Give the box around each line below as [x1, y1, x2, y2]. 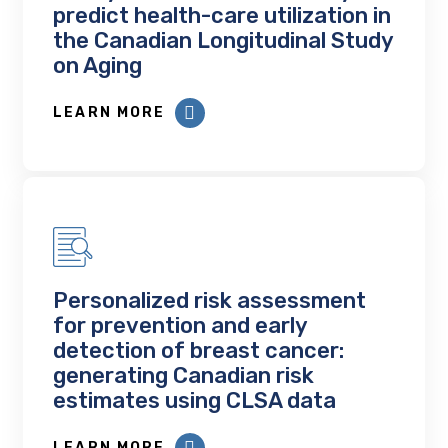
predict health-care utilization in [53, 2, 392, 30]
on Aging [53, 52, 143, 80]
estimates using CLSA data [53, 387, 337, 415]
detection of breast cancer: [53, 337, 345, 365]
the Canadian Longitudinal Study [53, 27, 395, 55]
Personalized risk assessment [53, 287, 367, 315]
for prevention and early [53, 312, 309, 340]
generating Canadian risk [53, 362, 315, 390]
